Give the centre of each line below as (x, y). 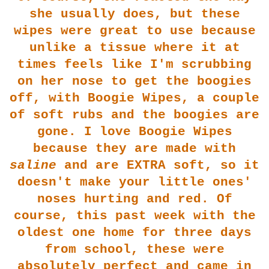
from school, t (99, 249)
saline (33, 165)
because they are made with (134, 148)
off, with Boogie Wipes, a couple (134, 98)
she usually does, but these (134, 14)
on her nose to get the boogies (134, 81)
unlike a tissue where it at (134, 47)
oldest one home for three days (134, 232)
